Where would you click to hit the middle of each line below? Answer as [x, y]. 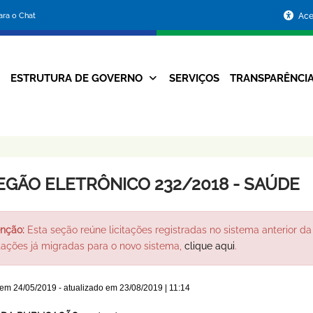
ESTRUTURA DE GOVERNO [76, 78]
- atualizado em [88, 288]
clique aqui [209, 246]
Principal [159, 108]
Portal [117, 14]
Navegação [159, 82]
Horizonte [135, 161]
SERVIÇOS [194, 78]
